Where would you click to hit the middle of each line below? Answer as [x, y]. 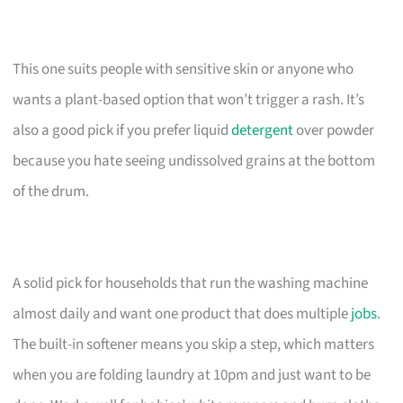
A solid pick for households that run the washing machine [191, 283]
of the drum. [51, 191]
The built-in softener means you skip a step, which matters [194, 344]
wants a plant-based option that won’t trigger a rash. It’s [189, 99]
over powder [334, 130]
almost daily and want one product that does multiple [182, 313]
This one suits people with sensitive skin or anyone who [184, 69]
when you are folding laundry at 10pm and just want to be [192, 375]
